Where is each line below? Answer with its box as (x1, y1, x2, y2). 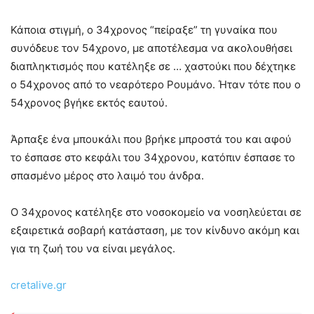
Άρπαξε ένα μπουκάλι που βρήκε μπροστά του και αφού (11, 132, 292, 146)
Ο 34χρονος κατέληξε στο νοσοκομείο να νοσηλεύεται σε (11, 205, 301, 219)
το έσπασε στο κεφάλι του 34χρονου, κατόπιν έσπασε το (11, 151, 295, 164)
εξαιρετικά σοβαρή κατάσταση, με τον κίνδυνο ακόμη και (11, 224, 299, 237)
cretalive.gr (11, 278, 67, 292)
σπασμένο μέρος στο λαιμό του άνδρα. (11, 169, 204, 182)
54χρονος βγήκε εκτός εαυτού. (11, 96, 168, 109)
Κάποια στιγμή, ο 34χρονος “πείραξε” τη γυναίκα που (11, 23, 278, 36)
